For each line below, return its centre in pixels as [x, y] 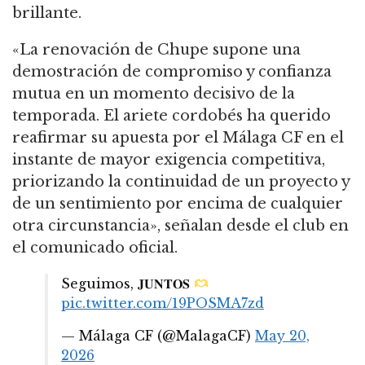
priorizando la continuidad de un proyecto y [181, 181]
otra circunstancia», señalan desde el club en [180, 225]
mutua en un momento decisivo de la [154, 93]
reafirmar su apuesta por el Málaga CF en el [178, 137]
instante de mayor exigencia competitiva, [169, 159]
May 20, [282, 335]
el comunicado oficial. [95, 247]
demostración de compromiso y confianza [172, 71]
